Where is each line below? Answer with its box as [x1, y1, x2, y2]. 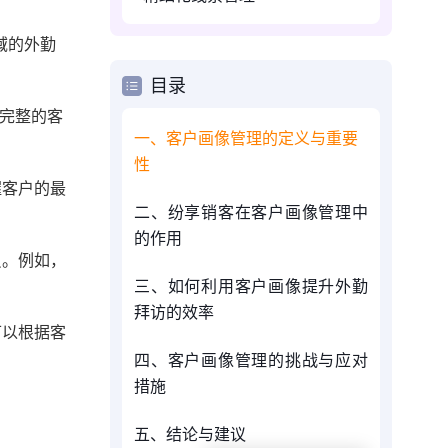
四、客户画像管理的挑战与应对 [134, 349, 368, 370]
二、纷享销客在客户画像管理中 [134, 201, 368, 222]
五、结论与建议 [134, 423, 246, 444]
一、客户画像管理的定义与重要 [134, 127, 358, 148]
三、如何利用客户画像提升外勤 [134, 275, 368, 296]
